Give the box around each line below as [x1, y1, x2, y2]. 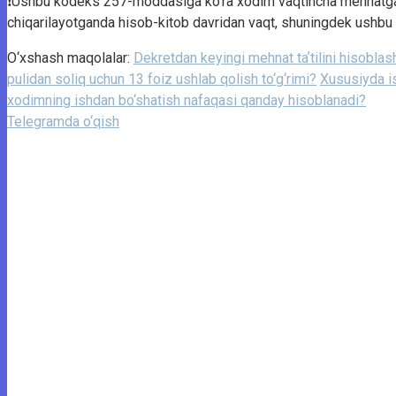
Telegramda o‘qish [7, 112, 119, 130]
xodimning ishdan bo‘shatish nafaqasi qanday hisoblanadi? [7, 91, 366, 109]
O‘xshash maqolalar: [7, 49, 133, 66]
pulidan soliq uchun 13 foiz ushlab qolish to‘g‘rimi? [7, 70, 316, 88]
